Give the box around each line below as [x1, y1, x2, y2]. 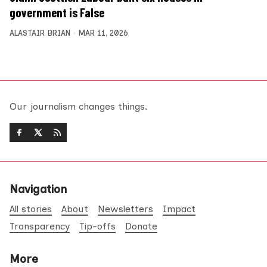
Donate [125, 221, 157, 232]
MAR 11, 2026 [78, 29, 128, 38]
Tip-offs [79, 221, 116, 232]
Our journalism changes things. [10, 101, 147, 113]
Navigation [10, 182, 67, 197]
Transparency [10, 221, 70, 232]
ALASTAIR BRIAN [10, 29, 70, 38]
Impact [163, 203, 195, 215]
